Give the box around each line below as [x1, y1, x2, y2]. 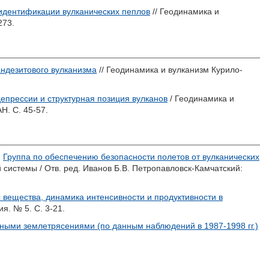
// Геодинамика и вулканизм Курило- [97, 65, 243, 74]
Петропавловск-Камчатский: [130, 163, 243, 173]
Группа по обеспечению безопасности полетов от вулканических [3, 152, 259, 162]
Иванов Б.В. [83, 163, 130, 173]
